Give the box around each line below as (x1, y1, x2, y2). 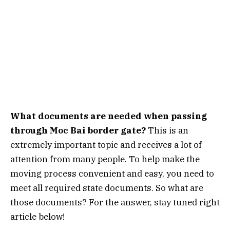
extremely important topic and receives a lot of (10, 139, 202, 150)
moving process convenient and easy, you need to (10, 167, 214, 179)
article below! (10, 210, 65, 222)
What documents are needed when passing (10, 110, 207, 122)
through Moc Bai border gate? (10, 124, 148, 136)
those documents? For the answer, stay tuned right (10, 196, 220, 208)
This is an (148, 124, 188, 136)
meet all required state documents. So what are (10, 182, 203, 194)
